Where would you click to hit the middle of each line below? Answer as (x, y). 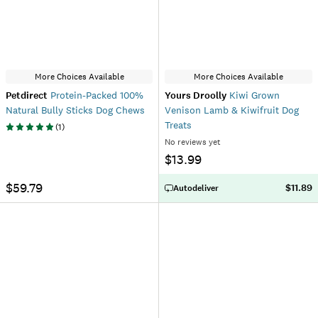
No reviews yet (193, 142)
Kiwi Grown (253, 95)
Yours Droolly (196, 95)
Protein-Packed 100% (95, 95)
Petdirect (27, 95)
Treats (178, 125)
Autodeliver (196, 188)
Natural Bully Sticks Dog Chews (75, 110)
